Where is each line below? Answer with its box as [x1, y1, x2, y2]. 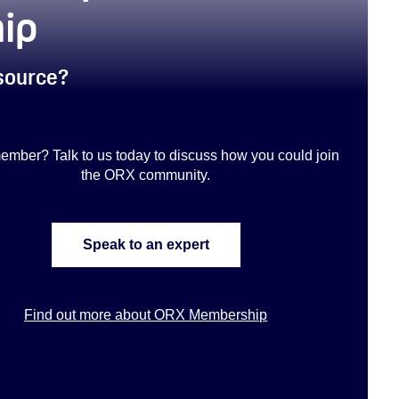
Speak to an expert [82, 237, 209, 253]
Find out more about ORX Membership [24, 306, 268, 322]
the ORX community [81, 167, 208, 183]
